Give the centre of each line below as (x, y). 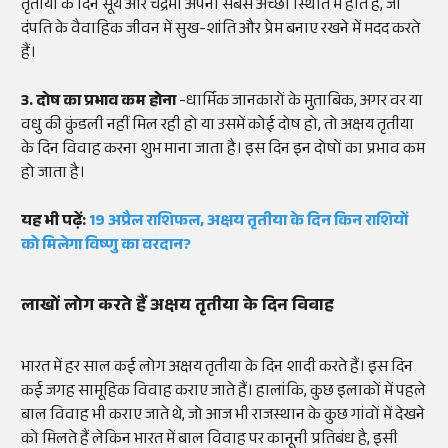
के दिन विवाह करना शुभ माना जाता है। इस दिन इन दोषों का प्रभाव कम (223, 151)
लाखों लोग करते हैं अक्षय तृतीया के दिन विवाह (177, 308)
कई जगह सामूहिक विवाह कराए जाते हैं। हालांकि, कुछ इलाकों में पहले (223, 393)
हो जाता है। (53, 175)
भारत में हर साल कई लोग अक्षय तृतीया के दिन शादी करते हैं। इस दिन (217, 369)
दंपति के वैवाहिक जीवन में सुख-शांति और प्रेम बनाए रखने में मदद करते (220, 31)
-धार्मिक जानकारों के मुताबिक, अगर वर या (301, 103)
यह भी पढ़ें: (55, 223)
